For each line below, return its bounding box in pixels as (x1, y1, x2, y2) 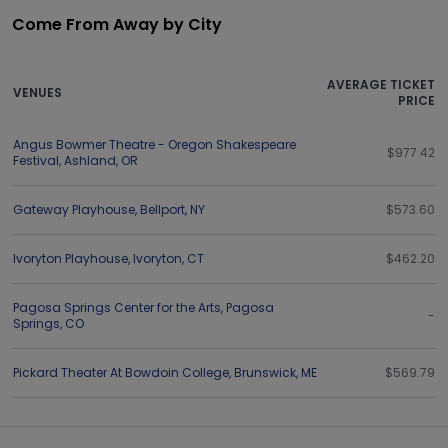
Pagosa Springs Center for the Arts (13, 299, 221, 316)
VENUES (13, 84, 62, 101)
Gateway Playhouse (13, 201, 135, 218)
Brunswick (234, 364, 296, 381)
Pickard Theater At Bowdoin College (13, 364, 229, 381)
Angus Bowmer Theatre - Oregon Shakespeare (13, 136, 296, 153)
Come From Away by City (12, 13, 222, 36)
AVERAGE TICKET (327, 76, 435, 93)
